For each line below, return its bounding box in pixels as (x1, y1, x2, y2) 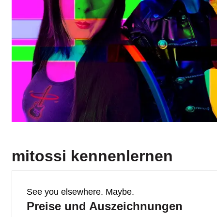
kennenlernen (66, 147, 173, 165)
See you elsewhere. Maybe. (27, 187, 134, 197)
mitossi (12, 147, 66, 165)
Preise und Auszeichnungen (27, 200, 183, 213)
